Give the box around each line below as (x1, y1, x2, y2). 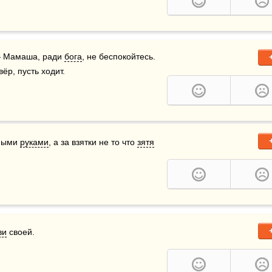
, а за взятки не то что (49, 137, 137, 147)
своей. (7, 227, 35, 237)
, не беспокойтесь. (82, 52, 155, 61)
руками (20, 137, 49, 147)
